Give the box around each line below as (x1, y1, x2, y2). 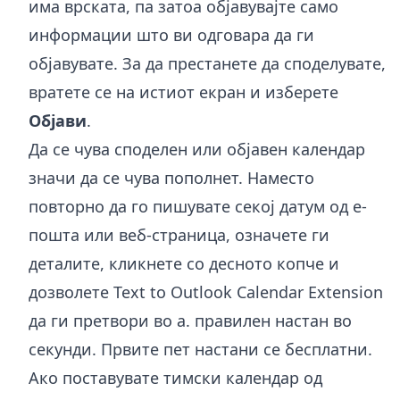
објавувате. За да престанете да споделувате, (29, 52, 386, 74)
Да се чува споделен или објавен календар (29, 137, 365, 160)
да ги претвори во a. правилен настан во (29, 309, 352, 331)
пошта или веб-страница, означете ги (29, 223, 329, 246)
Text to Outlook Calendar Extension (113, 280, 383, 303)
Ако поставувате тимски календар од (29, 366, 322, 388)
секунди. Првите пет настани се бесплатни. (29, 337, 372, 360)
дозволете (29, 280, 113, 303)
